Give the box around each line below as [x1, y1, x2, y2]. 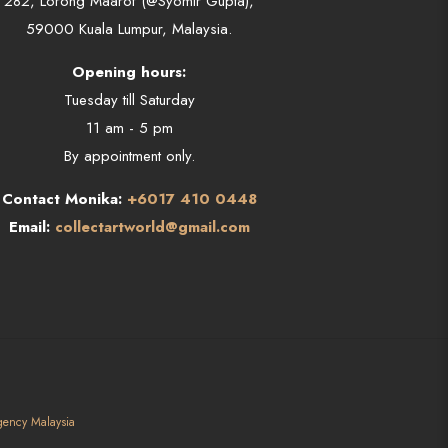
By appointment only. [63, 145, 195, 168]
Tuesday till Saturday [63, 89, 195, 112]
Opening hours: [72, 61, 187, 84]
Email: [8, 216, 55, 239]
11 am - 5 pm [85, 117, 173, 140]
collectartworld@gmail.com [54, 216, 250, 239]
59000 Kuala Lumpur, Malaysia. [26, 18, 233, 41]
